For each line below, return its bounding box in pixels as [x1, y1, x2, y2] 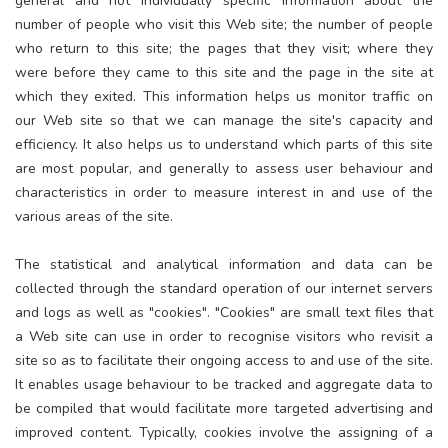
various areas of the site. [15, 206, 173, 226]
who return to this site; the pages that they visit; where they [15, 38, 433, 58]
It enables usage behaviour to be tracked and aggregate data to [15, 374, 433, 394]
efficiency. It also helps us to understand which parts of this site [15, 134, 433, 154]
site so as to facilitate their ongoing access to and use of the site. [15, 350, 433, 370]
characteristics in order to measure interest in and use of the [15, 182, 433, 202]
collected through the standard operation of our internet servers [15, 278, 433, 298]
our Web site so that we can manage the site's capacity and [15, 110, 433, 130]
